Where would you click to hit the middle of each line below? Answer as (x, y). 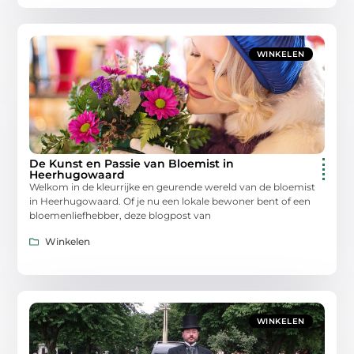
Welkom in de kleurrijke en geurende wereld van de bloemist (173, 187)
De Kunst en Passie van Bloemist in (132, 164)
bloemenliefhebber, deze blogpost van (121, 216)
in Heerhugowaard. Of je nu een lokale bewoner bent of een (170, 201)
